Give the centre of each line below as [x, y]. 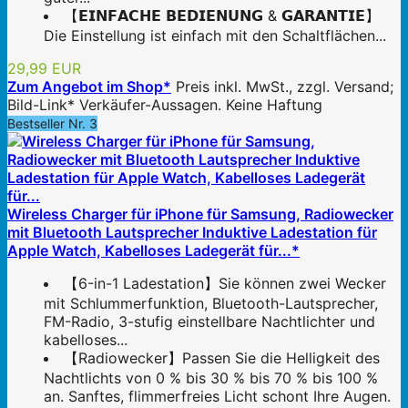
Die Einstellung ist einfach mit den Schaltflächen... [215, 36]
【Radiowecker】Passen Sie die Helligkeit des [222, 358]
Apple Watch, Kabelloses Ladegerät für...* [153, 251]
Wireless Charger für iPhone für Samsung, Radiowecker [200, 214]
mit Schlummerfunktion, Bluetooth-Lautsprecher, [211, 304]
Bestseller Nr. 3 [52, 124]
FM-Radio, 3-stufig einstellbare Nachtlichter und [209, 322]
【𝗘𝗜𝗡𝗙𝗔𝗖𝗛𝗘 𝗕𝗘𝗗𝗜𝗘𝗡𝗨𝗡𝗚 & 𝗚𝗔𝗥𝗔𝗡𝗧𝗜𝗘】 [222, 16]
